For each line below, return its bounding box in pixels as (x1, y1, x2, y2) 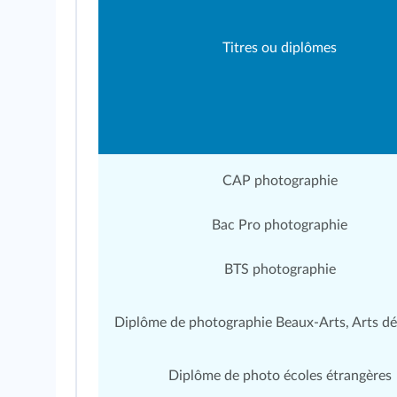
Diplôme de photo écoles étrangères (167, 369, 392, 383)
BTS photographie (223, 262, 336, 276)
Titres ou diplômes (222, 41, 337, 55)
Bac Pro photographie (212, 218, 347, 232)
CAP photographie (222, 174, 338, 188)
